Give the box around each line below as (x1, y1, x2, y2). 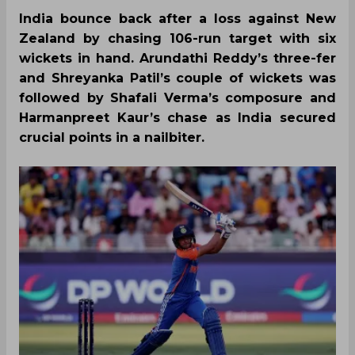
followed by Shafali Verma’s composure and (19, 90, 336, 105)
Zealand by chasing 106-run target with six (19, 31, 336, 46)
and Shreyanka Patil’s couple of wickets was (19, 71, 336, 86)
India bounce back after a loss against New (19, 11, 336, 26)
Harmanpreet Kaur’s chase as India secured (19, 110, 336, 125)
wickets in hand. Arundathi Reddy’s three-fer (19, 51, 336, 66)
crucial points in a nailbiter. (19, 130, 204, 145)
